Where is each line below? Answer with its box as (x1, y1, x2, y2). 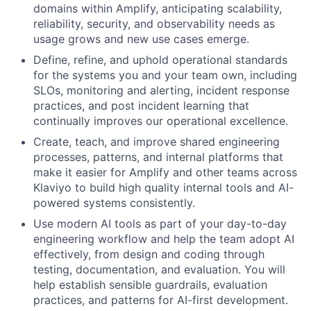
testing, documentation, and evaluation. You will (33, 262, 285, 276)
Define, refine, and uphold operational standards (33, 53, 287, 67)
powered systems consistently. (33, 196, 195, 210)
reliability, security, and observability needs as (33, 17, 275, 31)
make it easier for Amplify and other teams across (33, 165, 297, 179)
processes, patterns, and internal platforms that (33, 150, 283, 164)
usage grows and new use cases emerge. (33, 32, 249, 46)
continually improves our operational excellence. (33, 114, 288, 128)
